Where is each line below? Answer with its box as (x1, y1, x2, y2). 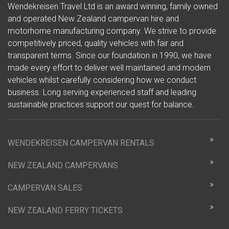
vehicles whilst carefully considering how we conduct (8, 75, 196, 85)
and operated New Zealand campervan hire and (8, 14, 179, 24)
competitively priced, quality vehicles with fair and (8, 38, 184, 49)
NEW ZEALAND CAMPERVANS (8, 161, 118, 171)
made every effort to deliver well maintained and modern (8, 63, 211, 73)
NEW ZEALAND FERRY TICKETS (8, 205, 123, 216)
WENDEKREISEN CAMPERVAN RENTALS (8, 138, 154, 148)
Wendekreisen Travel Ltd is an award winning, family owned (8, 2, 218, 12)
